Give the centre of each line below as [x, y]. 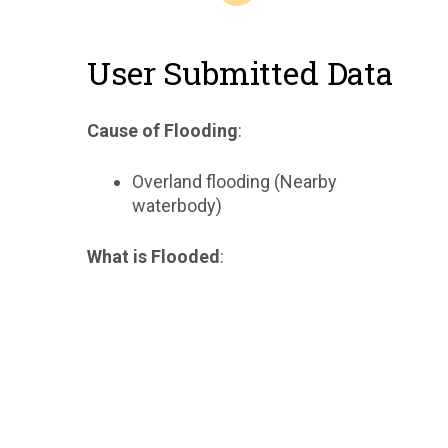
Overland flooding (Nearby [234, 181]
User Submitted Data [240, 72]
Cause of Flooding [162, 130]
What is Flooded [153, 256]
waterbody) [177, 205]
